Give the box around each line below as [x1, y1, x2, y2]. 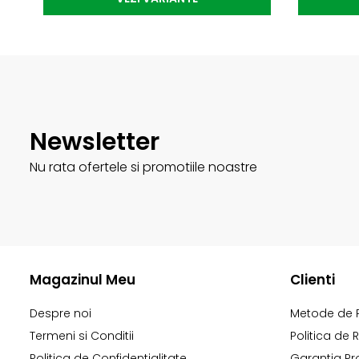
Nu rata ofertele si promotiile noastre [30, 157, 257, 176]
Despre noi [30, 305, 91, 321]
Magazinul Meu [30, 269, 135, 289]
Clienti [290, 269, 335, 289]
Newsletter [30, 124, 159, 159]
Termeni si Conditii [30, 327, 134, 344]
